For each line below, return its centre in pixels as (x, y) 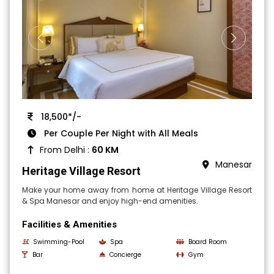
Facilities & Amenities (70, 224)
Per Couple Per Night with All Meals (120, 133)
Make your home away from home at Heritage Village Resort (137, 190)
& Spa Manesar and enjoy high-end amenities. (110, 201)
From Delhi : (66, 150)
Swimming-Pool (59, 242)
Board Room (207, 242)
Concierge (126, 254)
